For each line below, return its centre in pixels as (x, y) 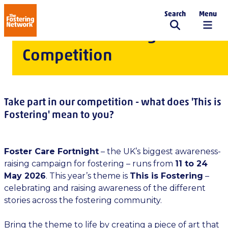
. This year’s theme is (88, 176)
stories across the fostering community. (83, 200)
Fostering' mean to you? (59, 115)
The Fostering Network (67, 25)
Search (175, 14)
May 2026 (25, 176)
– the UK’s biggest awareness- (160, 151)
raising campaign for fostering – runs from (90, 164)
